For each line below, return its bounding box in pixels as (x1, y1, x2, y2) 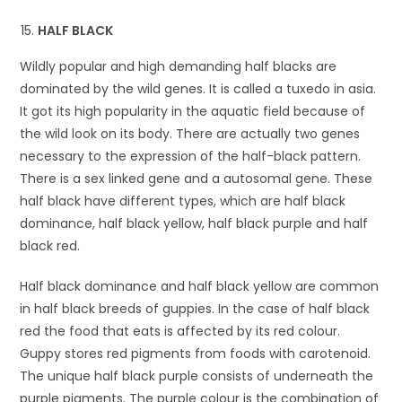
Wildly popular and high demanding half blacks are (20, 57, 337, 75)
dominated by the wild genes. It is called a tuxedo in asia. (20, 79, 377, 98)
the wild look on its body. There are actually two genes (20, 124, 361, 143)
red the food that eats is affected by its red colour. (20, 321, 341, 340)
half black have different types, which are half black (20, 191, 346, 210)
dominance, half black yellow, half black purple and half (20, 214, 369, 232)
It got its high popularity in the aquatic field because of (20, 101, 366, 120)
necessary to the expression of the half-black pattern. (20, 146, 362, 165)
